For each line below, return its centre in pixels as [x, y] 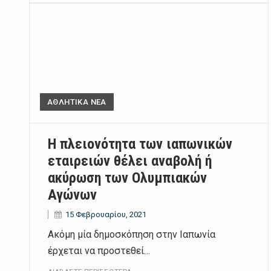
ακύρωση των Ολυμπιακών [127, 178]
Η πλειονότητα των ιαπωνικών [140, 144]
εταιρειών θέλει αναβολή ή [130, 161]
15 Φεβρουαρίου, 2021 [106, 215]
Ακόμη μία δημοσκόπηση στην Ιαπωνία [132, 235]
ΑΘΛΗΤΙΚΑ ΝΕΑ [77, 102]
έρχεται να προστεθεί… [99, 251]
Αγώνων [72, 195]
